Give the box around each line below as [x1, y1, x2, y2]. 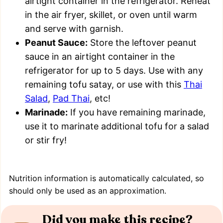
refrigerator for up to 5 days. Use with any [25, 65, 203, 76]
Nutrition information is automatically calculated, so [9, 173, 15, 184]
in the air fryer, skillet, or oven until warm [25, 9, 197, 20]
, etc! [90, 93, 111, 104]
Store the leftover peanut [88, 37, 197, 48]
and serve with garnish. [25, 23, 123, 34]
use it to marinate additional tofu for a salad [25, 121, 209, 132]
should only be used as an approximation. [9, 186, 166, 196]
